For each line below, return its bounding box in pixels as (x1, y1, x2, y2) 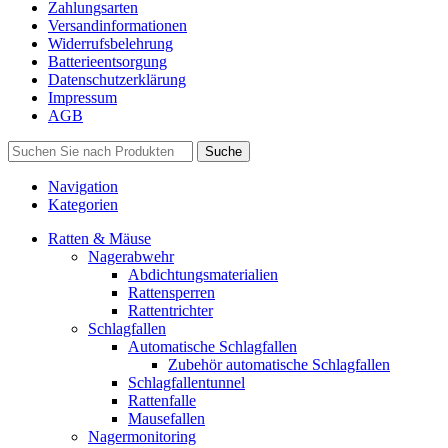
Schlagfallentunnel (128, 374, 245, 392)
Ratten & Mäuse (48, 230, 151, 248)
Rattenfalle (128, 392, 196, 410)
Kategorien (48, 196, 118, 214)
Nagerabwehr (88, 248, 174, 266)
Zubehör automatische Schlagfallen (168, 356, 390, 374)
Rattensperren (128, 284, 215, 302)
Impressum (48, 89, 117, 107)
